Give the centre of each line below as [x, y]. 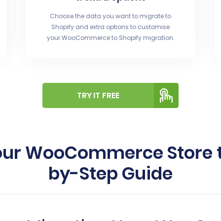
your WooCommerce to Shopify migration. [110, 38]
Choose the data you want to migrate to [110, 16]
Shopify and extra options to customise [110, 27]
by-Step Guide [110, 173]
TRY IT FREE [98, 95]
